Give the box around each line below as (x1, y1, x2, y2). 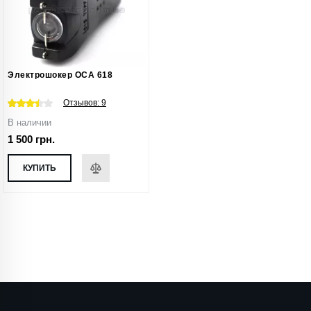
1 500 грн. (8, 133, 55, 146)
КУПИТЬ (23, 163, 56, 174)
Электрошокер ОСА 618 (8, 70, 112, 81)
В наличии (8, 117, 51, 128)
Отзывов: (63, 98, 101, 108)
